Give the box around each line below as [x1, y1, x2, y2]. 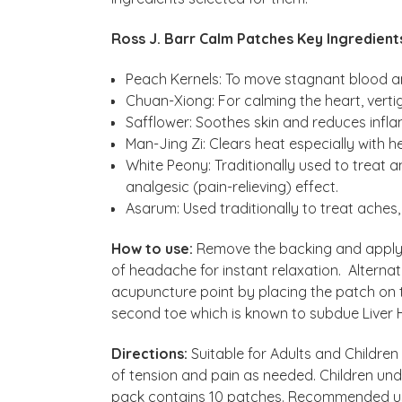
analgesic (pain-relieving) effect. [126, 177, 339, 196]
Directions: [111, 344, 188, 363]
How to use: [111, 239, 197, 258]
